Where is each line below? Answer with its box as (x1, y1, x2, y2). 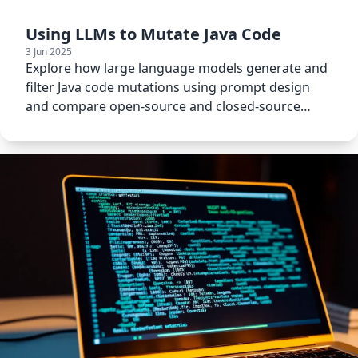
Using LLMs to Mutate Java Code (26, 23, 281, 46)
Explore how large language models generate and (26, 59, 328, 78)
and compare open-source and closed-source (26, 97, 300, 116)
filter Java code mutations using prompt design (26, 78, 310, 97)
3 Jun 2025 (26, 45, 72, 59)
